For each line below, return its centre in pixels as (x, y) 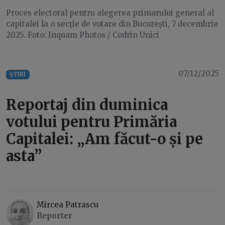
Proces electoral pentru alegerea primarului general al (110, 13)
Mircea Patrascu (68, 205)
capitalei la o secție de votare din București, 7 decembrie (112, 24)
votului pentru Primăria (91, 122)
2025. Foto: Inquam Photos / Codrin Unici (83, 35)
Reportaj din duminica (87, 105)
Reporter (54, 216)
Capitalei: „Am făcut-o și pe (104, 139)
